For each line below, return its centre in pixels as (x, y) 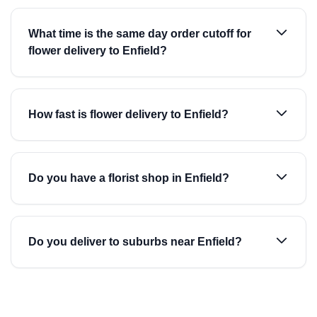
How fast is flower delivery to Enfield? (128, 114)
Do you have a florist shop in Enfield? (129, 178)
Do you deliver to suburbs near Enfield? (135, 242)
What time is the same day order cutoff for (140, 34)
